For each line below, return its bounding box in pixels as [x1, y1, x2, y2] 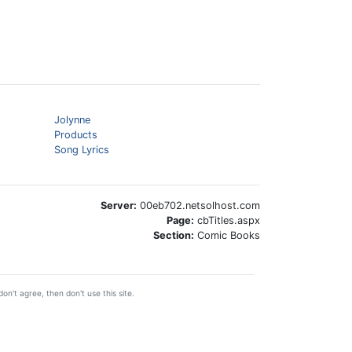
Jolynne [53, 114, 90, 126]
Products [53, 129, 97, 141]
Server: [101, 200, 137, 211]
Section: [153, 229, 194, 241]
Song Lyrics [53, 144, 109, 156]
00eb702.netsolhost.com [137, 200, 260, 211]
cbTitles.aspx [194, 214, 260, 226]
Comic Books [194, 229, 260, 241]
